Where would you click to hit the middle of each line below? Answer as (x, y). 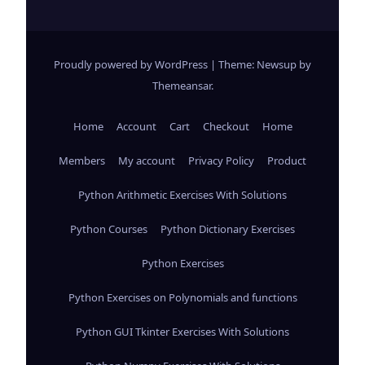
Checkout (226, 126)
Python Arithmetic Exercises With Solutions (182, 194)
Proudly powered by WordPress (132, 64)
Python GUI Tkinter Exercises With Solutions (182, 331)
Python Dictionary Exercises (228, 229)
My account (147, 160)
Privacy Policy (221, 160)
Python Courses (109, 229)
